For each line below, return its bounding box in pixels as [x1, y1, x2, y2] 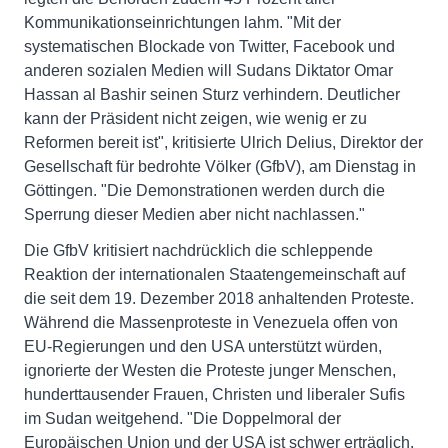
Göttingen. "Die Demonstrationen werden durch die [24, 182, 385, 199]
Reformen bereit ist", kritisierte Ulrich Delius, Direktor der [24, 134, 423, 151]
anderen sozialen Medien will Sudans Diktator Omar [24, 62, 393, 79]
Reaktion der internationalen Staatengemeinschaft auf [24, 266, 405, 283]
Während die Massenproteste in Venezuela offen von [24, 314, 398, 331]
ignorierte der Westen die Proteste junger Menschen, [24, 362, 396, 379]
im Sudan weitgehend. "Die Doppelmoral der [24, 410, 341, 427]
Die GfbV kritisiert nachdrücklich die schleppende [24, 242, 373, 259]
